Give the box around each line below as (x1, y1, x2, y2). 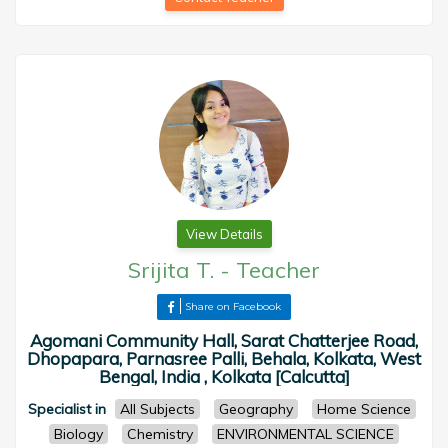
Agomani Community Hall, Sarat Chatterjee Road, (30, 330, 418, 351)
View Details (185, 226, 263, 242)
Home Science (316, 400, 411, 418)
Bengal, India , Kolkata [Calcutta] (98, 366, 350, 387)
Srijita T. (128, 256, 214, 284)
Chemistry (127, 425, 193, 443)
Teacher (236, 256, 320, 284)
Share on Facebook (185, 300, 281, 313)
